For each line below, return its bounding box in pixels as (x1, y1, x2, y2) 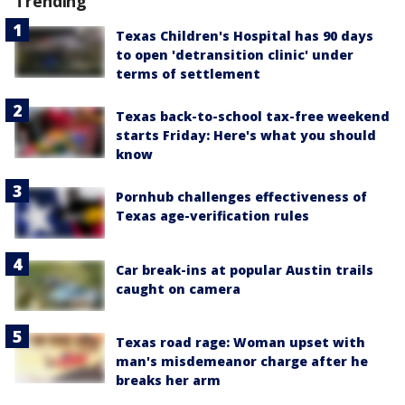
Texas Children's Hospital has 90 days (116, 27, 373, 45)
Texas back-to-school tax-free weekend (116, 108, 390, 126)
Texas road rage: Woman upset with (116, 333, 365, 351)
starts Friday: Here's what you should (116, 127, 376, 145)
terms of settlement (116, 65, 260, 83)
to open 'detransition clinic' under (116, 46, 353, 64)
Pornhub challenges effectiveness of (116, 188, 367, 206)
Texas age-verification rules (116, 207, 309, 225)
